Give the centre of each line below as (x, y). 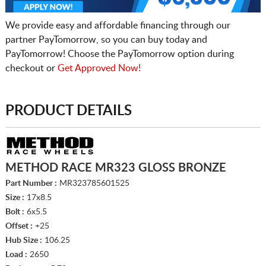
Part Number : (31, 183)
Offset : (19, 226)
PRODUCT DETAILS (68, 111)
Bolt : (15, 212)
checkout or (31, 68)
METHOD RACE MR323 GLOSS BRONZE (115, 168)
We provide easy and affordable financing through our (118, 25)
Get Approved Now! (99, 68)
